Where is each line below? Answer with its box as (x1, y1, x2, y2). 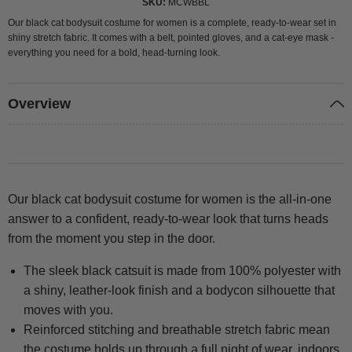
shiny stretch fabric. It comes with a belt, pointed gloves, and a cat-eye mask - (8, 31, 334, 43)
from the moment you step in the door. (8, 232, 215, 246)
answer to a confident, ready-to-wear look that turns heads (8, 212, 328, 226)
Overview (8, 95, 71, 112)
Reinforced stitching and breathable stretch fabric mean (24, 323, 330, 337)
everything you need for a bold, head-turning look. (8, 46, 220, 58)
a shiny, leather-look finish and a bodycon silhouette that (24, 284, 335, 298)
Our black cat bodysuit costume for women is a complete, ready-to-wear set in (8, 16, 336, 28)
